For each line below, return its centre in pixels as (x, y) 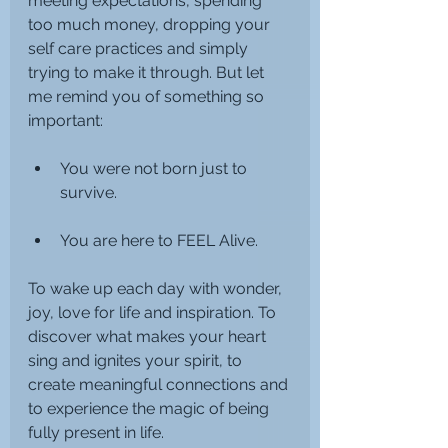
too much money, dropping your (151, 24)
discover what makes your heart (149, 336)
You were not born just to (155, 168)
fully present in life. (96, 432)
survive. (88, 192)
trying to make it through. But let (148, 72)
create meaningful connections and (160, 384)
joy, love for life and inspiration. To (154, 312)
